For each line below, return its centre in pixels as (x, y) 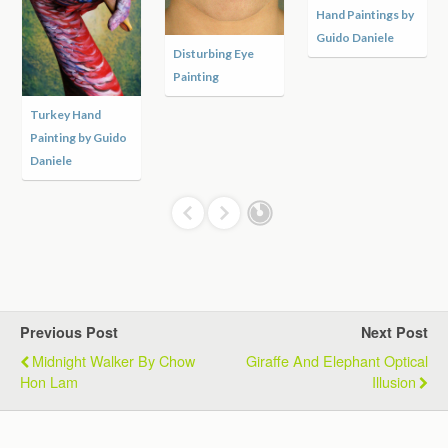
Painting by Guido (78, 137)
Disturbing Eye (213, 54)
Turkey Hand (65, 114)
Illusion (394, 381)
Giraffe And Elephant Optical (337, 360)
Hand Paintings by (365, 14)
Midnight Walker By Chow (113, 360)
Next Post (394, 331)
